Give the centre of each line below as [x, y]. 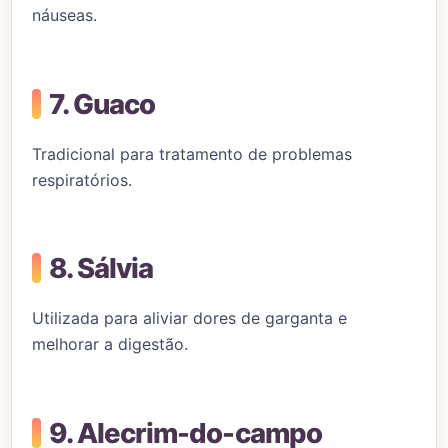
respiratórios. [82, 179]
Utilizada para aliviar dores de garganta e [189, 318]
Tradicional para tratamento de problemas [192, 153]
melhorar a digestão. [110, 344]
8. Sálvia [101, 268]
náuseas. [64, 15]
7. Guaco [102, 103]
